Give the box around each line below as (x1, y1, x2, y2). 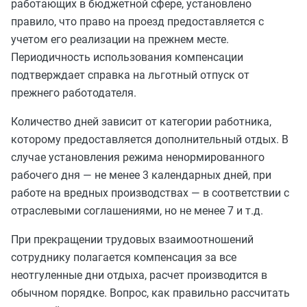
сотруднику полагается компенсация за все (11, 251, 236, 264)
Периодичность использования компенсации (11, 51, 243, 64)
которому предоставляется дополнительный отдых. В (11, 133, 288, 146)
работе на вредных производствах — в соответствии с (11, 186, 289, 199)
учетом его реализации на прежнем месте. (11, 33, 229, 46)
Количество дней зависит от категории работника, (11, 115, 271, 128)
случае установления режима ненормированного (11, 151, 265, 164)
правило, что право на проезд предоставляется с (11, 15, 264, 28)
